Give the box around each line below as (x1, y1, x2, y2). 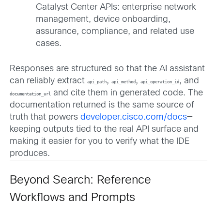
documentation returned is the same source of (10, 101, 194, 110)
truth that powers (10, 113, 80, 122)
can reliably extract (10, 77, 87, 86)
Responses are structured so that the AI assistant (10, 65, 205, 74)
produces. (10, 150, 50, 158)
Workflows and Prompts (10, 193, 135, 204)
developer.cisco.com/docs (80, 113, 187, 122)
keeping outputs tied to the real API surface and (10, 125, 199, 134)
